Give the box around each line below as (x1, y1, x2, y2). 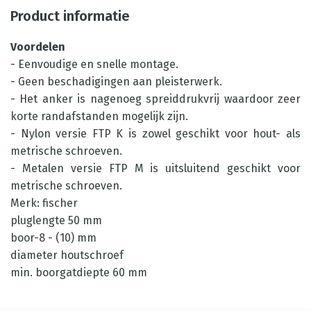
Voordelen (10, 40, 65, 53)
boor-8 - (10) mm (10, 231, 96, 244)
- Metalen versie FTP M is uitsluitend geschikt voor (10, 162, 301, 175)
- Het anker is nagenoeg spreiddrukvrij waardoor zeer (10, 92, 301, 106)
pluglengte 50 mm (10, 214, 102, 227)
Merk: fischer (10, 196, 78, 210)
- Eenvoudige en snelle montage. (10, 58, 178, 71)
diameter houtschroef (10, 249, 124, 262)
